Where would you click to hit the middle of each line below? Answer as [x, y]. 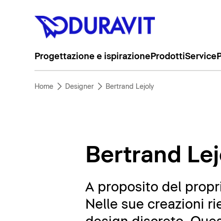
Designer [79, 87]
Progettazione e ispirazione [92, 57]
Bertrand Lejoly [129, 87]
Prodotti [167, 57]
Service [201, 57]
